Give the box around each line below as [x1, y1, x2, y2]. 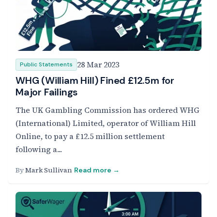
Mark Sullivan [25, 165, 72, 175]
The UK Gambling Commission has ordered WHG [15, 105, 200, 115]
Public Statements [20, 61, 73, 68]
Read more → [74, 166, 120, 174]
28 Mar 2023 [77, 59, 119, 70]
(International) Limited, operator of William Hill [15, 118, 196, 128]
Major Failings [15, 86, 78, 98]
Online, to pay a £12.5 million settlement [15, 131, 165, 141]
